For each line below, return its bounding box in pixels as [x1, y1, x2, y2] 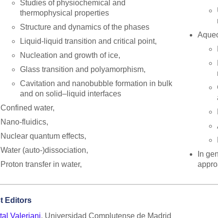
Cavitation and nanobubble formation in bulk [20, 79, 173, 88]
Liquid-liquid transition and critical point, [20, 37, 157, 46]
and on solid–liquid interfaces [20, 90, 122, 98]
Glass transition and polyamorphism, [20, 65, 146, 74]
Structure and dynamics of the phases [20, 23, 150, 32]
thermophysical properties [20, 9, 109, 18]
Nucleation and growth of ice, [20, 51, 121, 60]
